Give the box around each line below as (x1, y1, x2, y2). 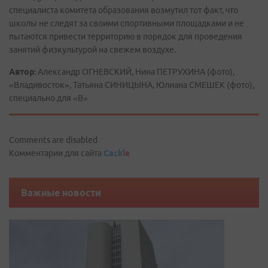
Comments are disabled (9, 135, 98, 145)
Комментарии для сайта (9, 148, 103, 158)
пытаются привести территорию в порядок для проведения (9, 32, 242, 41)
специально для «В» (9, 93, 88, 103)
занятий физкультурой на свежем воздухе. (9, 45, 176, 54)
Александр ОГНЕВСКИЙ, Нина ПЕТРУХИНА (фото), (36, 67, 234, 77)
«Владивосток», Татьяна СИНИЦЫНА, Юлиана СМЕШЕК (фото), (9, 80, 254, 90)
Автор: (9, 67, 36, 77)
